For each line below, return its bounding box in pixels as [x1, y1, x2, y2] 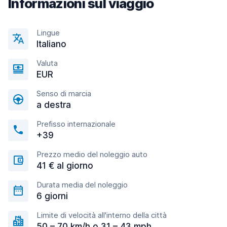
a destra [36, 100, 71, 110]
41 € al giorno [36, 161, 93, 171]
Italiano [36, 39, 66, 49]
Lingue [36, 28, 60, 37]
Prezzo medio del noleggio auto [36, 149, 147, 159]
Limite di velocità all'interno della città [36, 210, 167, 220]
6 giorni [36, 191, 68, 201]
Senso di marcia [36, 89, 91, 98]
